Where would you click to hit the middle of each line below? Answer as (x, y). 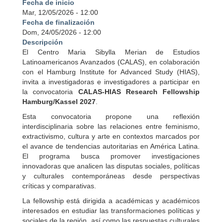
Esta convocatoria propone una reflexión (111, 117)
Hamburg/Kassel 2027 (59, 102)
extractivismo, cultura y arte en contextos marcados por (111, 137)
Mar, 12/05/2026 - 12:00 (60, 13)
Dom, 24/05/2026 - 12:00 (62, 32)
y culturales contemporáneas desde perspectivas (111, 176)
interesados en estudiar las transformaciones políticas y (111, 211)
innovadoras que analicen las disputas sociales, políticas (111, 166)
